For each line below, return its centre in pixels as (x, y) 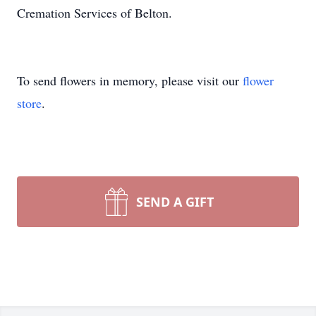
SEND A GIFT (175, 202)
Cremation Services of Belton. (97, 13)
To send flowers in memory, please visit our (130, 80)
